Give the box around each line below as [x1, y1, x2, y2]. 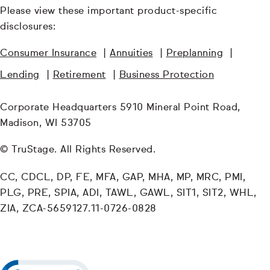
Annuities [110, 49, 153, 59]
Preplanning [166, 49, 223, 59]
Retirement [52, 71, 106, 81]
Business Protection [119, 71, 214, 81]
